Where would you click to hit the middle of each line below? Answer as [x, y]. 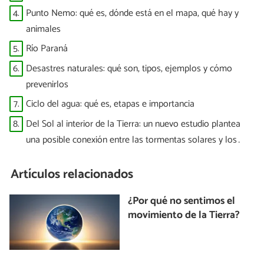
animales [43, 29]
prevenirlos [47, 84]
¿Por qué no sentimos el [182, 201]
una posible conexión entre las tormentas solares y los [131, 140]
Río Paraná [47, 49]
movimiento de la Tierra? [184, 215]
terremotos [48, 156]
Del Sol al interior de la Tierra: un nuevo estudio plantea [133, 124]
